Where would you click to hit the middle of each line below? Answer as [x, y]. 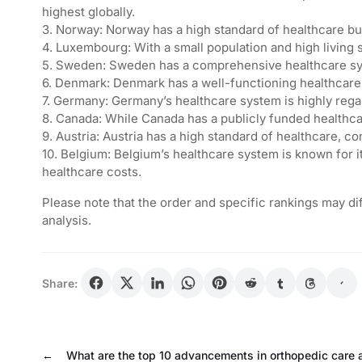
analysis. [67, 221]
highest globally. [88, 12]
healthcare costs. [92, 172]
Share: [60, 283]
